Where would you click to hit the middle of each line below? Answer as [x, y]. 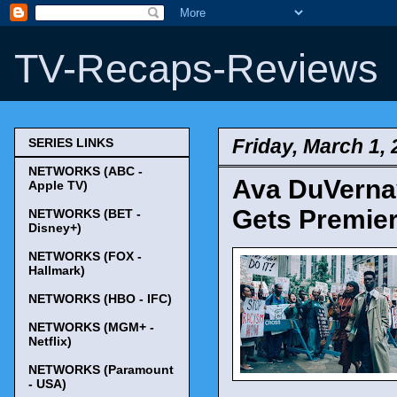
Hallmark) [57, 271]
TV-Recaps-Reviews [196, 69]
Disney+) [55, 228]
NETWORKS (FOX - [85, 257]
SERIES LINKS [71, 143]
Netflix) [50, 342]
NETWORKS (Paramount [101, 370]
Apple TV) [58, 186]
